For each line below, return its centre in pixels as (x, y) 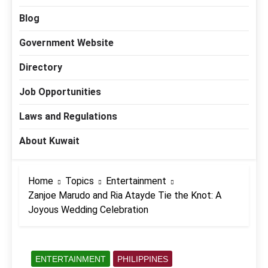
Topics (80, 181)
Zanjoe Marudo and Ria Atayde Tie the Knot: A (125, 196)
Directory (41, 68)
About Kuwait (49, 141)
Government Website (66, 43)
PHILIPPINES (143, 259)
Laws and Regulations (68, 117)
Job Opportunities (60, 92)
